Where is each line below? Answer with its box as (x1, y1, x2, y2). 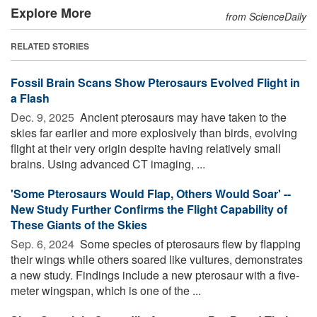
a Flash (11, 89, 50, 106)
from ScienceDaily (226, 8, 306, 23)
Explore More (11, 3, 91, 22)
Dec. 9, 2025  (11, 108, 77, 125)
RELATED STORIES (11, 39, 89, 52)
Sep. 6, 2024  (11, 235, 77, 252)
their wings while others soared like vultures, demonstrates (11, 250, 303, 267)
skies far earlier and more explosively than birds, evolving (11, 124, 297, 141)
